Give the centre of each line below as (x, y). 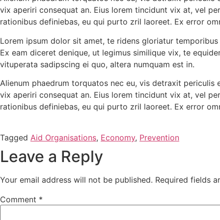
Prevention (159, 138)
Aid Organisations (63, 138)
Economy (118, 138)
